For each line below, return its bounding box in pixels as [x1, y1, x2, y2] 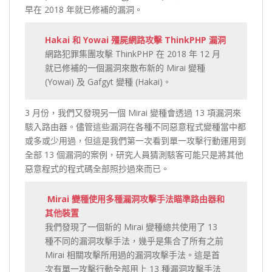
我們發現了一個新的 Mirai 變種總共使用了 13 [45, 221, 218, 233]
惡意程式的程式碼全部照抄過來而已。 [25, 162, 169, 174]
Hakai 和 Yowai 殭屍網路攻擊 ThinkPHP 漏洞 [45, 34, 226, 46]
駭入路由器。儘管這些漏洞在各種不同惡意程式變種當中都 [25, 120, 246, 132]
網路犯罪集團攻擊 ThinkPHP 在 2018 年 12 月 [45, 48, 221, 60]
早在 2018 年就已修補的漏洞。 [25, 3, 143, 15]
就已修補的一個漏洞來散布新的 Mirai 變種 [45, 62, 206, 74]
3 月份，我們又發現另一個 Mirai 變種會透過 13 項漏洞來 [25, 106, 241, 118]
